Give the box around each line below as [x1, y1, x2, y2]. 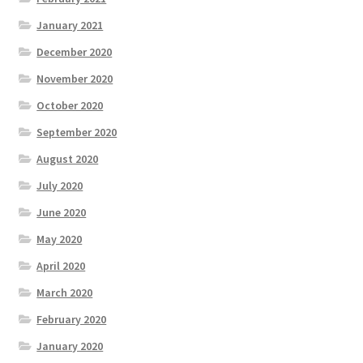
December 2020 [36, 45, 113, 60]
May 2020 [36, 232, 83, 247]
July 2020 [36, 178, 83, 194]
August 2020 [36, 152, 99, 167]
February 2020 [36, 312, 107, 327]
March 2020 [36, 285, 93, 301]
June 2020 [36, 205, 87, 220]
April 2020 [36, 258, 86, 274]
